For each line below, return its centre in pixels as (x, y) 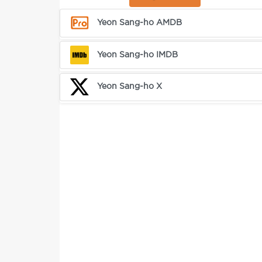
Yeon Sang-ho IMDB (138, 55)
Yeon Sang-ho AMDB (140, 23)
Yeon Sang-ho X (130, 87)
